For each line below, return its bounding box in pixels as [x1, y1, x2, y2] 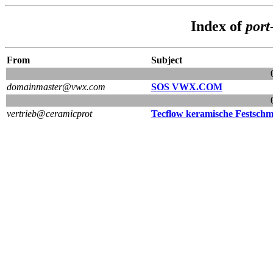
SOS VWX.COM [151, 81, 222, 92]
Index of [191, 18, 246, 34]
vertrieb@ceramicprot [7, 108, 92, 119]
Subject [151, 54, 182, 65]
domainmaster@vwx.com [7, 81, 105, 92]
